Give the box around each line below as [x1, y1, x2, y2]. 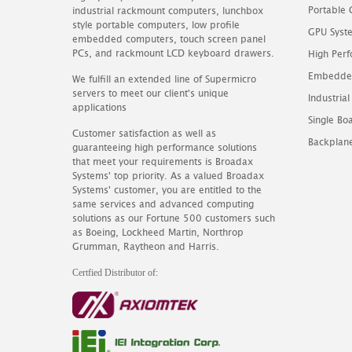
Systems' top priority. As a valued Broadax [72, 170, 264, 181]
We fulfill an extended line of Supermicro [72, 73, 256, 85]
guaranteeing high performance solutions [72, 141, 257, 153]
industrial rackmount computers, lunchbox [72, 5, 263, 16]
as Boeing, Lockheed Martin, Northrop [72, 226, 244, 238]
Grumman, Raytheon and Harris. [72, 240, 219, 252]
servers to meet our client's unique [72, 87, 229, 99]
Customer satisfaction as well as [72, 127, 216, 139]
